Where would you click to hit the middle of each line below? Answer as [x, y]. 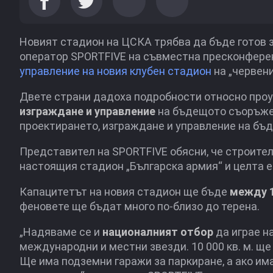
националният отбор [158, 232]
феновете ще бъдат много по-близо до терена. [140, 206]
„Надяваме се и [61, 232]
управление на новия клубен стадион [115, 71]
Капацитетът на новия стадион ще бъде [125, 192]
